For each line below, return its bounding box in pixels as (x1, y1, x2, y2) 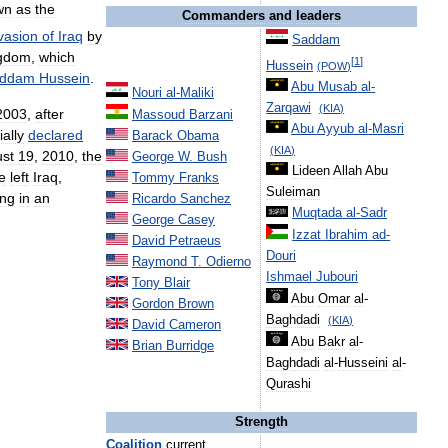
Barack (132, 129, 173, 143)
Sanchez (180, 192, 231, 206)
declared (28, 127, 83, 144)
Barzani (189, 108, 233, 122)
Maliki (180, 86, 214, 100)
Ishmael (266, 270, 313, 285)
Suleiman (266, 185, 321, 200)
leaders (296, 9, 341, 23)
